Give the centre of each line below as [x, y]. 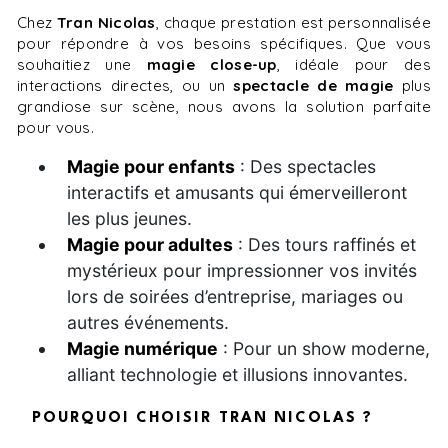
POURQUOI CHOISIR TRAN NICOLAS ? [208, 418]
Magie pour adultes [150, 244]
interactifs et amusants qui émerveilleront [237, 192]
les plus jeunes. [129, 218]
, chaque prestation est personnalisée [293, 22]
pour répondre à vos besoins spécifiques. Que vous [224, 43]
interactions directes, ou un [125, 85]
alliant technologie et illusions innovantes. [237, 374]
